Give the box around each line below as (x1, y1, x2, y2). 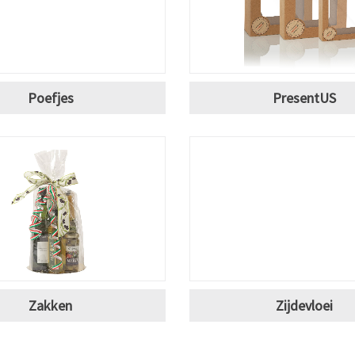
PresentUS (272, 88, 336, 107)
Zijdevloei (275, 296, 333, 315)
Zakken (29, 296, 73, 315)
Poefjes (27, 88, 74, 107)
